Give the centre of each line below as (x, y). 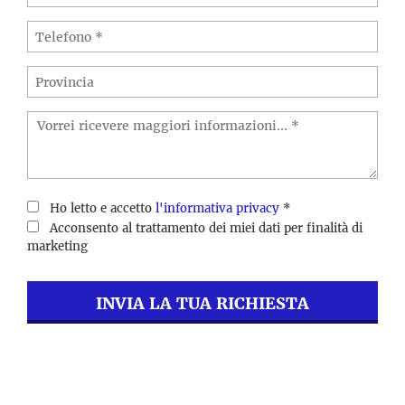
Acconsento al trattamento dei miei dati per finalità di (206, 228)
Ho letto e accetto (103, 208)
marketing (57, 246)
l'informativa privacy (217, 208)
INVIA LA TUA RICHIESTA (202, 303)
